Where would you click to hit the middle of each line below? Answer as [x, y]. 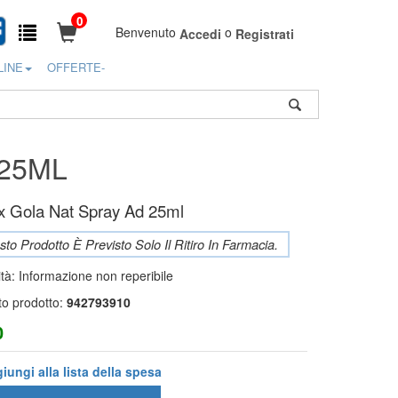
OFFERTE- [76, 67]
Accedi [200, 34]
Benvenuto [147, 32]
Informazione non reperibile [96, 275]
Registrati [265, 34]
